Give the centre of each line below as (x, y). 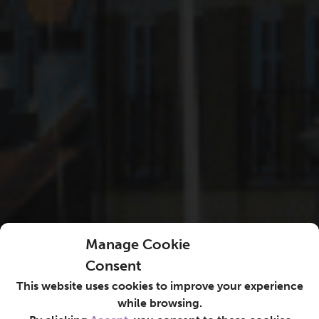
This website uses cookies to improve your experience (159, 286)
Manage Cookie (138, 244)
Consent (114, 266)
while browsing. (159, 303)
